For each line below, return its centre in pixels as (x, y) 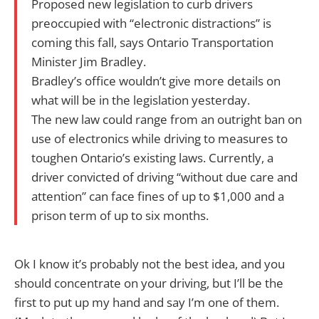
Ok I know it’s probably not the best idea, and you (150, 263)
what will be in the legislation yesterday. (141, 100)
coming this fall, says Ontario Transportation (152, 42)
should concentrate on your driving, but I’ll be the (149, 283)
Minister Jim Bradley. (89, 61)
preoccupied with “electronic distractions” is (151, 23)
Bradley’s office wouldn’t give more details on (156, 80)
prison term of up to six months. (120, 215)
